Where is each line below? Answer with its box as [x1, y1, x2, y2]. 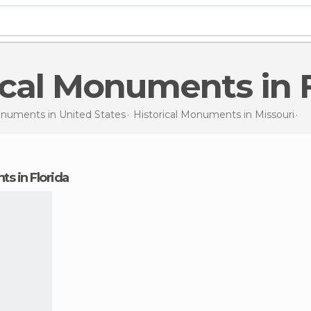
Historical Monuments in [133, 108, 255, 121]
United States [58, 108, 126, 121]
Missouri [254, 108, 294, 121]
